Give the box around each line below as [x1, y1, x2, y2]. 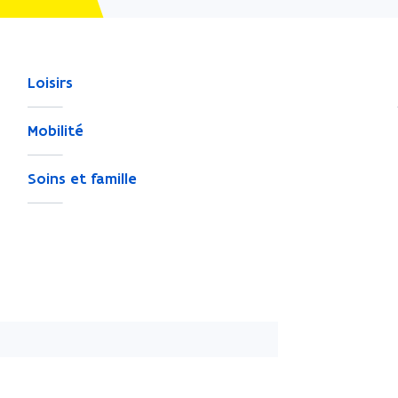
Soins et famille [27, 169, 137, 188]
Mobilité [27, 121, 84, 140]
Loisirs [27, 73, 73, 92]
